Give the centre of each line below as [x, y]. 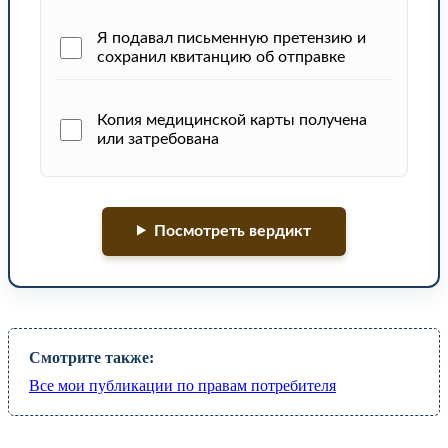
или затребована [158, 138]
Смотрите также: [91, 357]
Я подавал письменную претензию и [231, 37]
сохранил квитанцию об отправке [221, 56]
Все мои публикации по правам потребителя [182, 385]
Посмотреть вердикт [232, 230]
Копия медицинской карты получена [232, 119]
